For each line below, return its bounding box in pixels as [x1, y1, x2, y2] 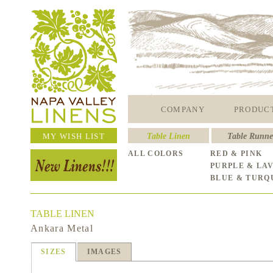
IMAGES [87, 247, 122, 256]
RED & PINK [210, 149, 263, 158]
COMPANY [160, 105, 205, 114]
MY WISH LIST [43, 132, 105, 141]
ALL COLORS [128, 149, 184, 158]
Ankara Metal [30, 223, 103, 233]
